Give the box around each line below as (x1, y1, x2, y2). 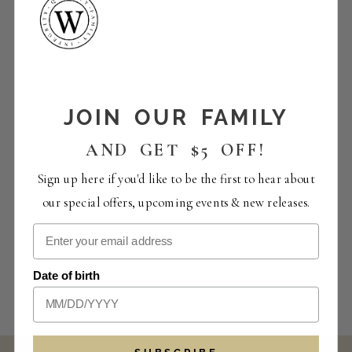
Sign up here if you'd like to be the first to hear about (37, 170, 315, 187)
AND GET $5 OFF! (86, 140, 266, 161)
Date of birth (33, 269, 101, 282)
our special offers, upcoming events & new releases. (42, 194, 310, 211)
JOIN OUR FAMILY (63, 104, 289, 130)
